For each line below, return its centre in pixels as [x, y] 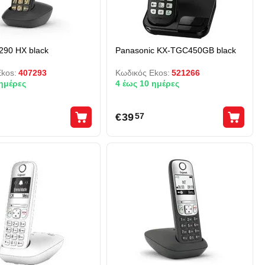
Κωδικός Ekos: [142, 73]
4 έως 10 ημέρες [147, 83]
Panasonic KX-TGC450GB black [175, 50]
